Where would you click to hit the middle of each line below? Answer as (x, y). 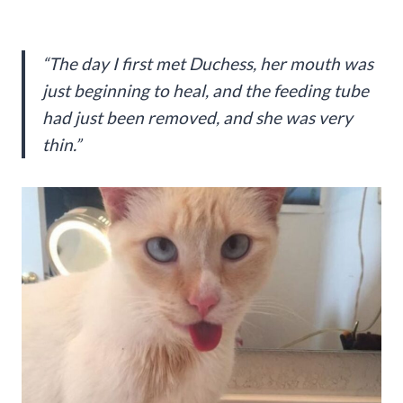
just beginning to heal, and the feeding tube (206, 90)
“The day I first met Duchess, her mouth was (208, 63)
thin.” (62, 144)
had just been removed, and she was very (197, 117)
